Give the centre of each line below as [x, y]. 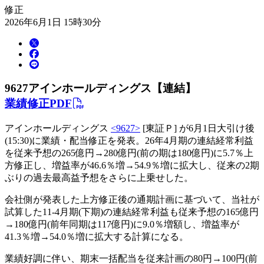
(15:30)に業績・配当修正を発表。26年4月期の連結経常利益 [129, 141]
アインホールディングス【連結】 [112, 88]
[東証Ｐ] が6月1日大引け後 [197, 128]
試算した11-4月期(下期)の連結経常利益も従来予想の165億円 [132, 212]
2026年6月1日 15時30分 [53, 22]
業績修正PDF [38, 104]
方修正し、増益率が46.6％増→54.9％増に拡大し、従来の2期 [132, 166]
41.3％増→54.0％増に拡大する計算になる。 [97, 237]
